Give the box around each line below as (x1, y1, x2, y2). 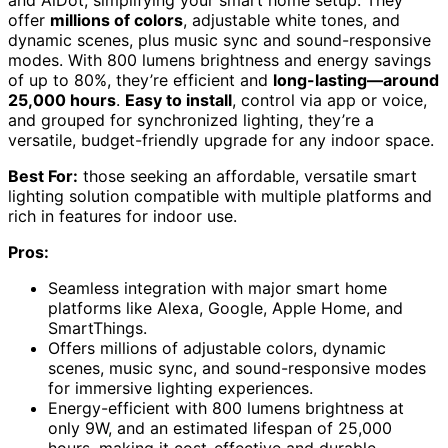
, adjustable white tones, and (183, 9, 400, 30)
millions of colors (50, 9, 183, 30)
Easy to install (125, 89, 232, 110)
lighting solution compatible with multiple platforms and (8, 185, 432, 206)
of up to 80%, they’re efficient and (8, 69, 273, 90)
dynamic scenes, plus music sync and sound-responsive (8, 29, 431, 50)
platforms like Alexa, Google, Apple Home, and (48, 297, 403, 318)
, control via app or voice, (232, 89, 427, 110)
